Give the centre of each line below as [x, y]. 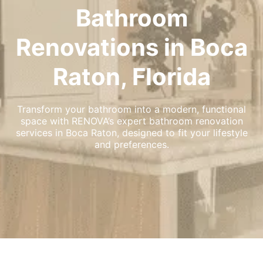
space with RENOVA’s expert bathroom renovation [131, 121]
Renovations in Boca [131, 47]
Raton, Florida [131, 77]
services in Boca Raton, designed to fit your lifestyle [131, 133]
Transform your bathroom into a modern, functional [131, 109]
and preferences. [131, 144]
